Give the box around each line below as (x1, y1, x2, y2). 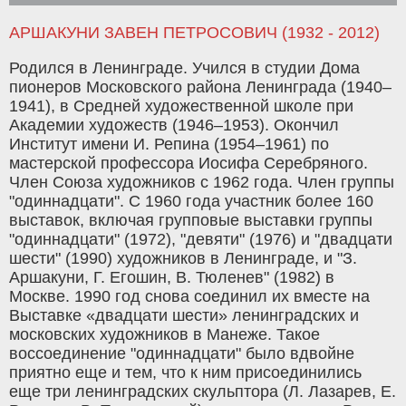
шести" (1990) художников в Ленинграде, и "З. (9, 249, 357, 268)
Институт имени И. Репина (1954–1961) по (9, 135, 329, 154)
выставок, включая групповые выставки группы (9, 211, 372, 230)
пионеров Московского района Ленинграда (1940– (9, 78, 391, 97)
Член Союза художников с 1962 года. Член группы (9, 173, 394, 192)
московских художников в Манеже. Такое (9, 325, 320, 344)
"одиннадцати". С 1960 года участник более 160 (9, 192, 373, 211)
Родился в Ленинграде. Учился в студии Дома (9, 59, 360, 78)
